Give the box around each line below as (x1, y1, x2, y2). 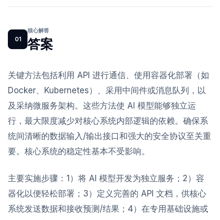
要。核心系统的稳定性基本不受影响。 (8, 146, 150, 156)
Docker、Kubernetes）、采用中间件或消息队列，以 (8, 85, 206, 95)
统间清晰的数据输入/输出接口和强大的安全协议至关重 (8, 131, 211, 141)
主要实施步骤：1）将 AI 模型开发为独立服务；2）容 (8, 173, 204, 183)
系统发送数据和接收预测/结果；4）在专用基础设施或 (8, 204, 208, 214)
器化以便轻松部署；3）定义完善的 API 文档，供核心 (8, 189, 206, 198)
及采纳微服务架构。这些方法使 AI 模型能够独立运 (8, 101, 196, 110)
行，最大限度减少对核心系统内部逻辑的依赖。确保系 (8, 116, 208, 126)
